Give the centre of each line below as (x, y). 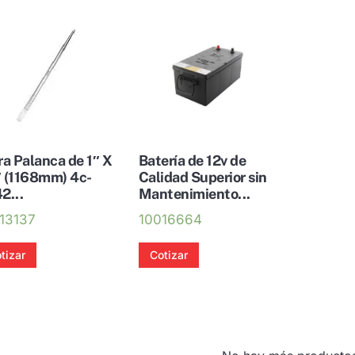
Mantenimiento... (194, 194)
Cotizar (168, 255)
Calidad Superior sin (202, 177)
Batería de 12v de (192, 161)
